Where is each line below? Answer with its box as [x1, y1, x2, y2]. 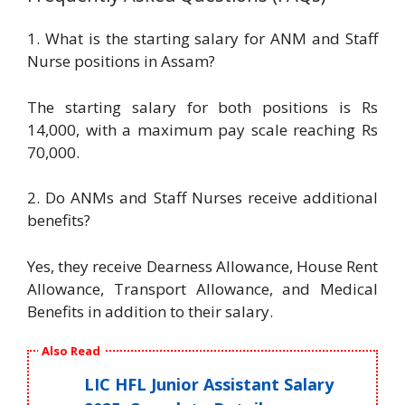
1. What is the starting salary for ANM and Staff [27, 28, 378, 49]
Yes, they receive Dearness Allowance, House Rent [27, 255, 378, 277]
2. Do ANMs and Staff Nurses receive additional [27, 187, 378, 208]
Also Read [42, 342, 100, 359]
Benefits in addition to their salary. [27, 300, 273, 322]
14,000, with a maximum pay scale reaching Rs [27, 118, 378, 140]
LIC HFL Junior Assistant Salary [84, 372, 334, 395]
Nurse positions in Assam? [27, 51, 215, 71]
